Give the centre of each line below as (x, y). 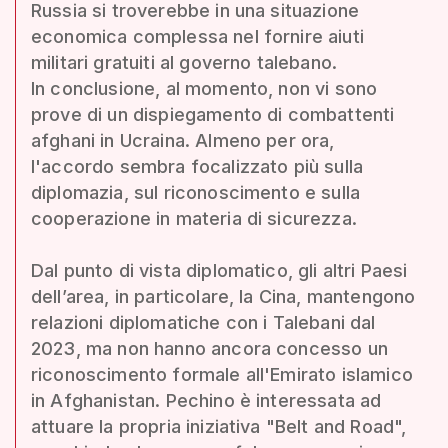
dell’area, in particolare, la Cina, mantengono (223, 296)
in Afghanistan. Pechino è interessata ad (206, 400)
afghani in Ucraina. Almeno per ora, (183, 140)
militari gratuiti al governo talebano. (184, 62)
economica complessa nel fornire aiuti (197, 36)
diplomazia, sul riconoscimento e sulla (196, 192)
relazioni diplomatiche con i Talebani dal (203, 322)
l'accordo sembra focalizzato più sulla (197, 166)
